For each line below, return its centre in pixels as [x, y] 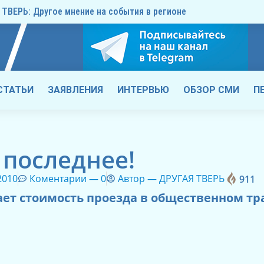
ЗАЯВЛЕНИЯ [75, 90]
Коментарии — [65, 179]
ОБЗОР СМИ [211, 90]
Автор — [139, 179]
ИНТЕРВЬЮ [143, 90]
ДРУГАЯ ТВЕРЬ [192, 179]
